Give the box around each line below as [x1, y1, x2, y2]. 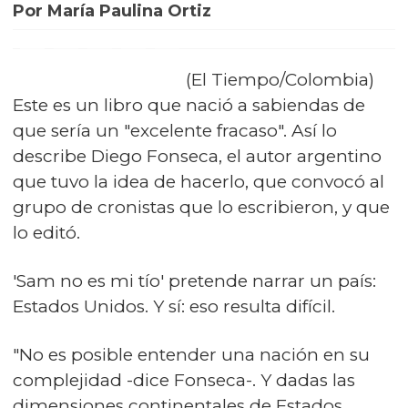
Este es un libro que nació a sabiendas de [13, 95, 365, 116]
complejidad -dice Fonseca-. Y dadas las [13, 370, 355, 391]
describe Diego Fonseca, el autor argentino [13, 146, 382, 167]
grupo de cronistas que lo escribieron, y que [13, 197, 390, 218]
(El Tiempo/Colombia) [186, 69, 374, 90]
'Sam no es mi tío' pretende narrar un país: [13, 270, 376, 291]
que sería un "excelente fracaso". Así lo [13, 120, 337, 141]
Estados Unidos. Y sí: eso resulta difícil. [13, 296, 335, 317]
